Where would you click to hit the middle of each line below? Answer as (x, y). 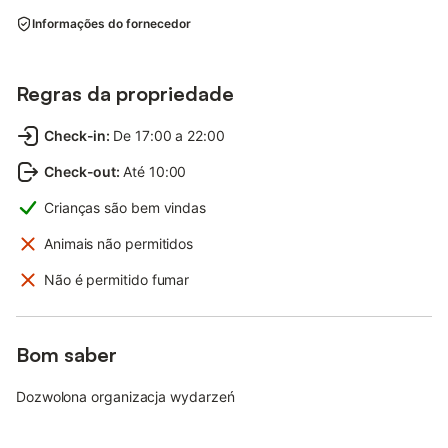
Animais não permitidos (119, 243)
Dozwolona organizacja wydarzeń (125, 396)
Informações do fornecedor (111, 23)
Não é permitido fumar (117, 279)
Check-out (80, 171)
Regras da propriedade (125, 93)
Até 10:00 (155, 171)
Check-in (75, 135)
